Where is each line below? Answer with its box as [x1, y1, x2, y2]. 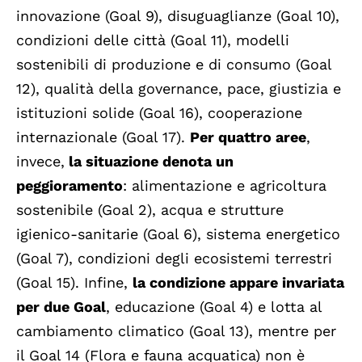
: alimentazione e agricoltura [123, 177, 326, 195]
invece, [16, 153, 65, 170]
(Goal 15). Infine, [16, 274, 133, 292]
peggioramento [16, 177, 123, 195]
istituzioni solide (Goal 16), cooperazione [16, 104, 302, 122]
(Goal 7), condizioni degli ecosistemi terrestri [16, 250, 332, 267]
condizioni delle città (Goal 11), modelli [16, 32, 289, 49]
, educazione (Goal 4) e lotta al [106, 298, 322, 316]
